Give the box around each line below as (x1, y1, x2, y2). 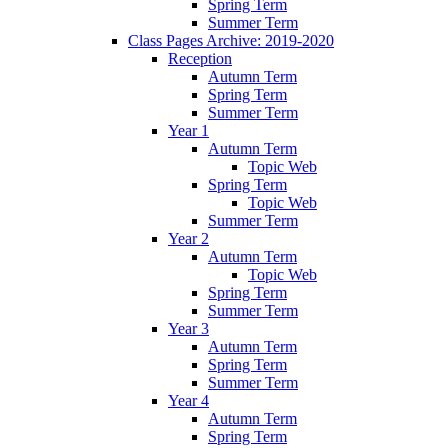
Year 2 (168, 230, 209, 248)
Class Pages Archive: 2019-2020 (128, 32, 334, 50)
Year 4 (168, 392, 209, 410)
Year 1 (168, 122, 209, 140)
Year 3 (168, 320, 209, 338)
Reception (168, 50, 232, 68)
